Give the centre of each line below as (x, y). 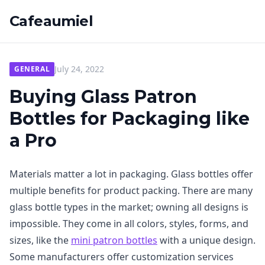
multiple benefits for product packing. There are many (131, 190)
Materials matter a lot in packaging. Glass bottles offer (131, 174)
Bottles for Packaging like (130, 119)
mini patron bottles (114, 240)
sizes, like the (40, 240)
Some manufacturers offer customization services (122, 257)
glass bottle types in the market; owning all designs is (129, 207)
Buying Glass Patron (103, 97)
